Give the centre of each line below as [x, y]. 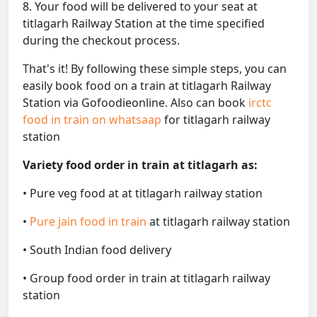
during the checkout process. [101, 41]
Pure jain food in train [90, 222]
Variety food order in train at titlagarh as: [140, 165]
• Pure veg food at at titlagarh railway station [143, 194]
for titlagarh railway [217, 120]
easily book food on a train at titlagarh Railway [147, 86]
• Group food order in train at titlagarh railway [146, 278]
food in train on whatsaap [93, 120]
